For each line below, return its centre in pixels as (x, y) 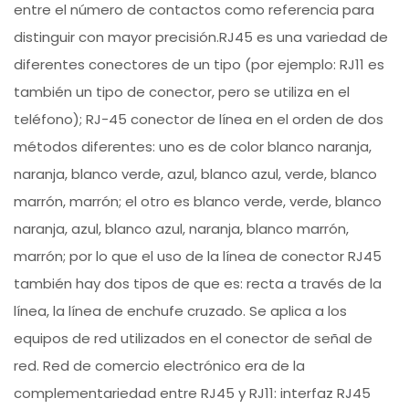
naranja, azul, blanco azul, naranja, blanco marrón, (182, 229)
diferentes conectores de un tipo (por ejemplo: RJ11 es (199, 65)
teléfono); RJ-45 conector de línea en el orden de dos (199, 120)
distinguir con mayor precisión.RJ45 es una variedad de (201, 37)
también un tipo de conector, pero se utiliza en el (182, 92)
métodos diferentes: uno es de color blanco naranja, (193, 147)
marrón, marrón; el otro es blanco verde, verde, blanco (198, 202)
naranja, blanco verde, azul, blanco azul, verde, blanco (196, 174)
